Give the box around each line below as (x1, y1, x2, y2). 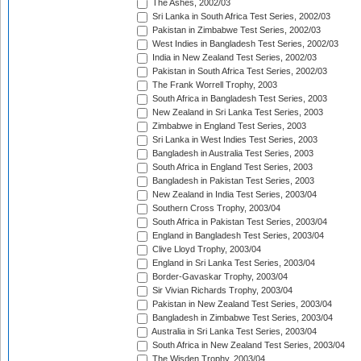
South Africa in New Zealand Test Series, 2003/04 (150, 340, 345, 351)
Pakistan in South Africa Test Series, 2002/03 (150, 66, 327, 77)
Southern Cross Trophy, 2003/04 (150, 203, 280, 214)
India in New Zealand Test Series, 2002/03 (150, 52, 317, 63)
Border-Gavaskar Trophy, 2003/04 (150, 272, 288, 282)
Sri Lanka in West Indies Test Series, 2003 (150, 135, 317, 145)
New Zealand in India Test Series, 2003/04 (150, 189, 317, 200)
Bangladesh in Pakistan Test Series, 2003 (150, 176, 314, 186)
